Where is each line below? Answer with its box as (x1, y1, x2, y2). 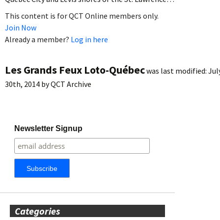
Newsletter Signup (14, 124, 83, 133)
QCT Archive (51, 79, 91, 89)
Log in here (71, 34, 108, 44)
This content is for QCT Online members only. (5, 10, 159, 21)
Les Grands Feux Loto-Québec (5, 62, 145, 77)
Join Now (5, 22, 36, 32)
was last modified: (145, 65, 208, 76)
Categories (15, 204, 60, 217)
